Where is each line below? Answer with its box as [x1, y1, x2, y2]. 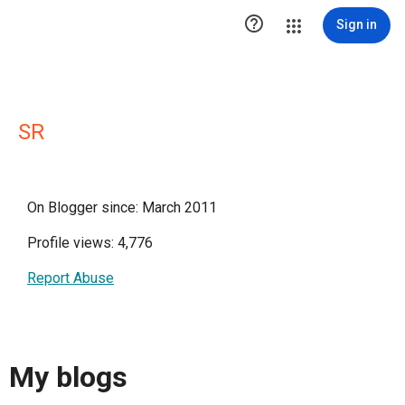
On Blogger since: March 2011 [27, 199, 217, 216]
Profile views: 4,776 [27, 234, 153, 251]
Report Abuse [27, 269, 114, 287]
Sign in [336, 17, 377, 32]
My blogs [9, 360, 127, 395]
